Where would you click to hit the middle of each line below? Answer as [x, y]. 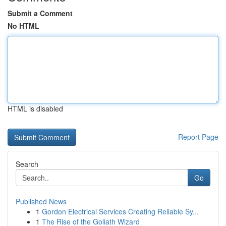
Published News [41, 201]
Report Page [198, 137]
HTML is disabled [35, 108]
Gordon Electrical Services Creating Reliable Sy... [120, 211]
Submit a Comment [40, 13]
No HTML [23, 26]
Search [27, 164]
